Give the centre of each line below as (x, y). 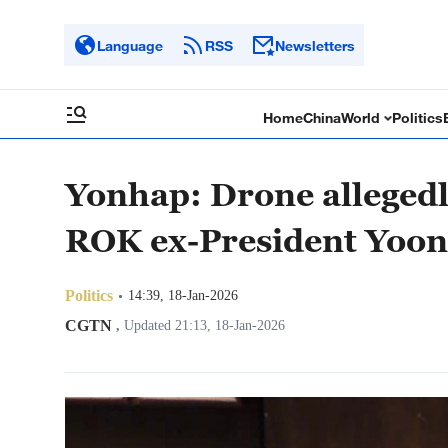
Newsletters (315, 45)
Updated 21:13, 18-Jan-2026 (202, 325)
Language (130, 45)
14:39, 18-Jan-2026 (183, 295)
